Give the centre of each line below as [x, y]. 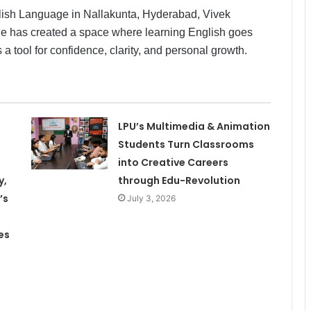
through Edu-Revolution [179, 180]
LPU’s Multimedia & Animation [194, 126]
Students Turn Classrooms [186, 144]
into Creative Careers [173, 162]
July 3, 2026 [151, 198]
